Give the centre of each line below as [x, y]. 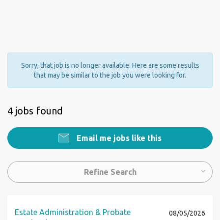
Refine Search [110, 172]
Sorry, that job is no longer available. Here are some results [110, 65]
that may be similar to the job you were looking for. [110, 75]
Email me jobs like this [118, 138]
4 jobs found [35, 111]
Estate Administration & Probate [73, 212]
